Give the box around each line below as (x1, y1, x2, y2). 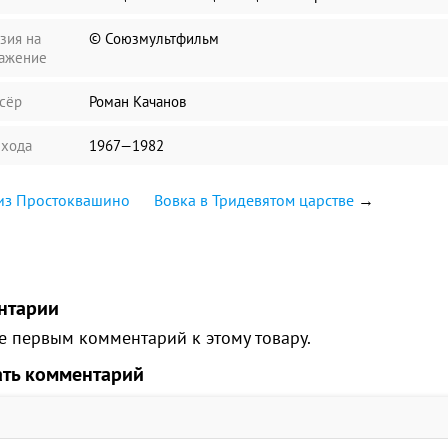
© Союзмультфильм (89, 29, 219, 48)
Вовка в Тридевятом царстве (154, 190, 354, 210)
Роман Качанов (89, 92, 186, 111)
